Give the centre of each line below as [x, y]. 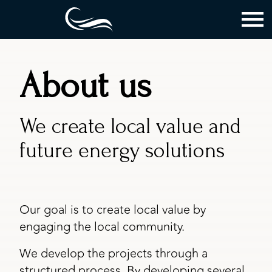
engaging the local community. [102, 227]
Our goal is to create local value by [113, 210]
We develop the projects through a [114, 253]
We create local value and [130, 126]
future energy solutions [122, 151]
